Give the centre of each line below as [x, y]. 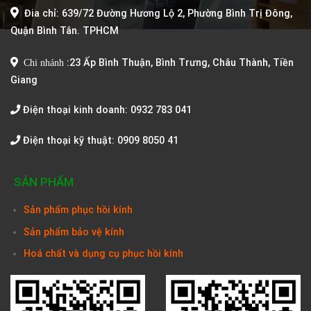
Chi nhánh [42, 62]
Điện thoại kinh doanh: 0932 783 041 [106, 110]
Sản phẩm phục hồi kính [78, 210]
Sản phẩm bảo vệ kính [74, 232]
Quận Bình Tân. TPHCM [65, 31]
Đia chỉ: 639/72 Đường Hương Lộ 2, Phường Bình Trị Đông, [158, 13]
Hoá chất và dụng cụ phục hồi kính [103, 254]
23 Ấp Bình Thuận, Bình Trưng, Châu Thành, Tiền [182, 62]
